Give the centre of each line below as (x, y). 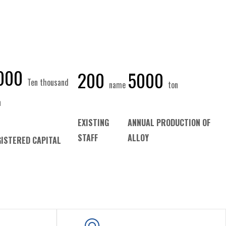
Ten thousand (47, 82)
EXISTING (94, 123)
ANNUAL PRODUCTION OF (169, 123)
